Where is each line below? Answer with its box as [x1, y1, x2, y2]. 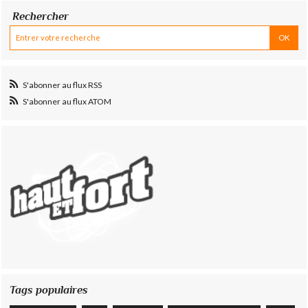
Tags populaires [10, 283, 89, 297]
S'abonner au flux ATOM [22, 96, 111, 107]
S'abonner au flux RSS [22, 80, 102, 91]
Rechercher [12, 10, 69, 23]
